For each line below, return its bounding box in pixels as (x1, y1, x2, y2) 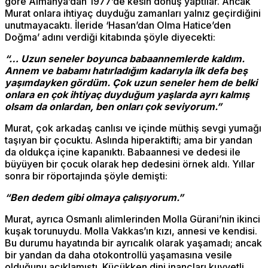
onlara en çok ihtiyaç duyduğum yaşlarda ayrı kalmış (5, 89, 249, 101)
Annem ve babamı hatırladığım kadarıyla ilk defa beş (5, 65, 248, 77)
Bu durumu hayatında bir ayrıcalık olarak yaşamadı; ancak (5, 237, 262, 249)
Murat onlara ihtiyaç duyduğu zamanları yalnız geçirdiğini (5, 7, 261, 20)
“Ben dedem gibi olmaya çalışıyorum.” (5, 191, 184, 204)
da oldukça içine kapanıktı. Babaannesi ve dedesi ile (5, 146, 240, 159)
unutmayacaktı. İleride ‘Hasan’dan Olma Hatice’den (5, 19, 231, 32)
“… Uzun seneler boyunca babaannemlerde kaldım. (5, 53, 245, 65)
